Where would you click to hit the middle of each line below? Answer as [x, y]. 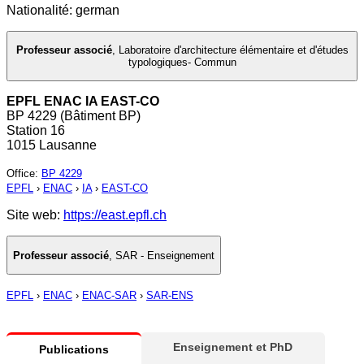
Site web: [35, 215]
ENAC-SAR [109, 296]
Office [21, 174]
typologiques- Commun [182, 63]
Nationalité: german [63, 10]
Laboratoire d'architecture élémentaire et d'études [233, 50]
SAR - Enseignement [165, 255]
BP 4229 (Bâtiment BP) [74, 116]
